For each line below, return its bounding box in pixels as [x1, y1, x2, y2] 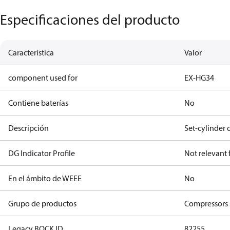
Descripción [8, 123, 49, 133]
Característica [8, 47, 54, 57]
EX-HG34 [184, 72, 215, 83]
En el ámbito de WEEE [8, 173, 82, 183]
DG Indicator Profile [8, 148, 75, 158]
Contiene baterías [8, 98, 68, 108]
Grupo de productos [8, 198, 76, 208]
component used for [8, 72, 78, 83]
